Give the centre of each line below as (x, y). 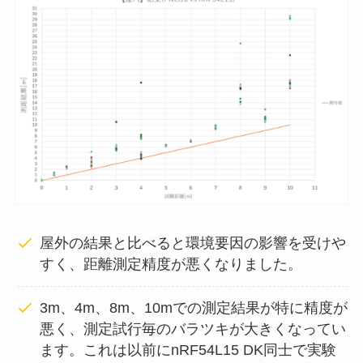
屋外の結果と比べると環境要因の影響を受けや (193, 243)
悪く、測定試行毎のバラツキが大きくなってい (193, 329)
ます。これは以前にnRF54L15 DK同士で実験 (188, 350)
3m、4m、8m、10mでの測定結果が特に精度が (194, 308)
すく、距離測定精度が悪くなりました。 (171, 265)
